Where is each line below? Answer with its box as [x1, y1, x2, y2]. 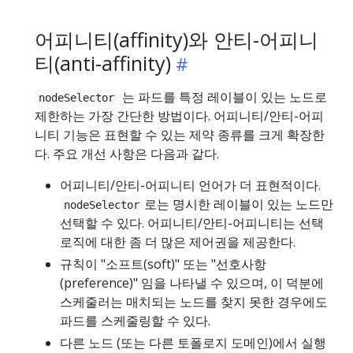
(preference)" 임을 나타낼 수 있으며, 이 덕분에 [60, 273, 324, 292]
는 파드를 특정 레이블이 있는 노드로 [118, 87, 327, 106]
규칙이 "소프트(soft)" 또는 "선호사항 [60, 255, 266, 273]
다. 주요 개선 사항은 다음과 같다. [35, 144, 219, 162]
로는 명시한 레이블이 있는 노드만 [143, 195, 333, 213]
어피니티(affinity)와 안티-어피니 [35, 25, 318, 53]
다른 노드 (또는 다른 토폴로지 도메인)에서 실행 [60, 333, 326, 351]
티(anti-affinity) [35, 49, 171, 76]
